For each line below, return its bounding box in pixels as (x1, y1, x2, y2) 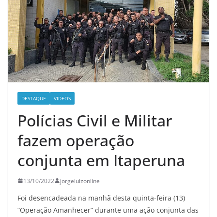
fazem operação (17, 129, 134, 151)
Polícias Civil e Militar (17, 109, 172, 131)
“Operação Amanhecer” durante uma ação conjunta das (17, 205, 199, 215)
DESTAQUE (21, 94, 46, 102)
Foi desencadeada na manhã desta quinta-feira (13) (17, 193, 185, 202)
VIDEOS (54, 94, 71, 102)
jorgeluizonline (60, 176, 100, 185)
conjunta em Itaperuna (17, 149, 185, 170)
